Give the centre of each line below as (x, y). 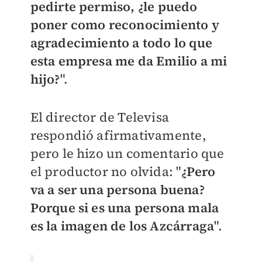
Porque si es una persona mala (125, 208)
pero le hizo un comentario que (127, 154)
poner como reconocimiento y (125, 25)
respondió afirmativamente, (118, 135)
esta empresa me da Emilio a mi (129, 61)
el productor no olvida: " (106, 172)
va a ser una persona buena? (117, 190)
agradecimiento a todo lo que (121, 43)
